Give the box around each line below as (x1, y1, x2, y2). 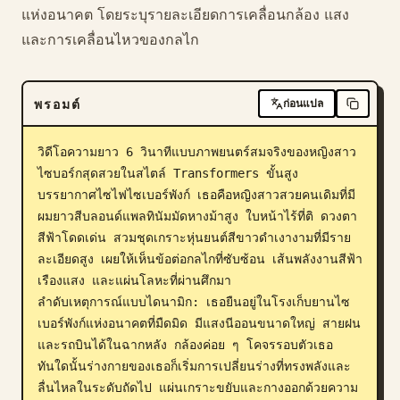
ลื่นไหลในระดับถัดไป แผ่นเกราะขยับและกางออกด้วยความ (37, 380, 358, 395)
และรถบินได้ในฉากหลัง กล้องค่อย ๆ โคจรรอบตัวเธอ (37, 337, 333, 352)
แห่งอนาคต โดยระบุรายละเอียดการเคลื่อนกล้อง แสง (21, 5, 349, 23)
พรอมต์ (34, 96, 81, 112)
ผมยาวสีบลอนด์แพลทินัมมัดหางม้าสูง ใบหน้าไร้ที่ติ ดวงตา (37, 209, 357, 223)
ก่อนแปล (283, 96, 323, 110)
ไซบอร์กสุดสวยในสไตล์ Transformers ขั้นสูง (37, 166, 298, 180)
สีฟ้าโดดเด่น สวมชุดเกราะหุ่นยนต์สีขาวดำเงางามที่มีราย (37, 230, 351, 245)
